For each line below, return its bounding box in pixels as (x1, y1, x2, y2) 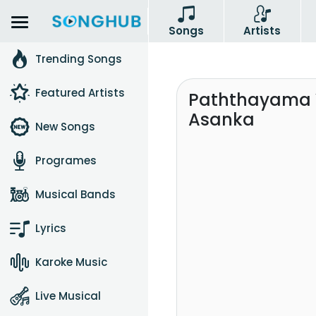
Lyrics (35, 221, 66, 236)
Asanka (188, 108, 255, 131)
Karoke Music (35, 255, 107, 269)
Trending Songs (35, 51, 122, 66)
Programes (35, 153, 97, 168)
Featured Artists (35, 85, 125, 100)
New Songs (35, 119, 95, 134)
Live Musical (35, 288, 101, 303)
